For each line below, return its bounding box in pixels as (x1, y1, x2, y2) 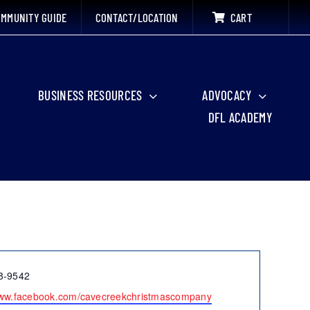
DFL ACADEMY (208, 109, 272, 125)
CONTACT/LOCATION (95, 10, 179, 24)
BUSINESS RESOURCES (38, 87, 143, 103)
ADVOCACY (202, 87, 252, 103)
